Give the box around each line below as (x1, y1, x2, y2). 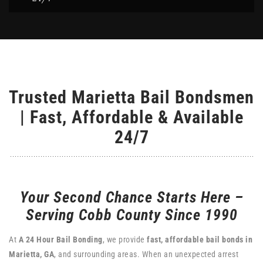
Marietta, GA (9, 249, 54, 259)
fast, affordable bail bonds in (147, 235, 252, 244)
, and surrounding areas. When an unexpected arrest (54, 249, 238, 259)
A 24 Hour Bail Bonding (18, 235, 103, 244)
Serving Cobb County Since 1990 (25, 206, 238, 224)
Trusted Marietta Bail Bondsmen (9, 87, 254, 107)
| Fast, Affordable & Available (19, 107, 244, 127)
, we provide (102, 235, 147, 244)
